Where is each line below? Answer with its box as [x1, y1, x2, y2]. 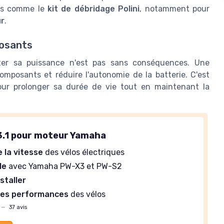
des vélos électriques [43, 147, 125, 157]
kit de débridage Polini [47, 3, 140, 13]
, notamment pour [139, 3, 210, 13]
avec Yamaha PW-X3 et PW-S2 [6, 161, 122, 171]
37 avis [7, 204, 27, 210]
